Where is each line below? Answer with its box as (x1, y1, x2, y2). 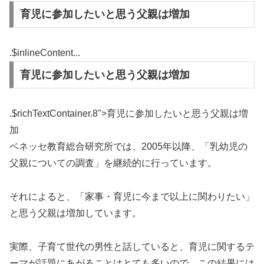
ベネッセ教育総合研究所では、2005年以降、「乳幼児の (9, 141, 247, 152)
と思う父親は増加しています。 (9, 207, 141, 218)
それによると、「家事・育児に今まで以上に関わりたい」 (9, 191, 255, 202)
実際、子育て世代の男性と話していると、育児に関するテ (9, 241, 255, 252)
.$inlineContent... (9, 48, 80, 58)
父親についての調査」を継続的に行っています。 (9, 158, 217, 169)
